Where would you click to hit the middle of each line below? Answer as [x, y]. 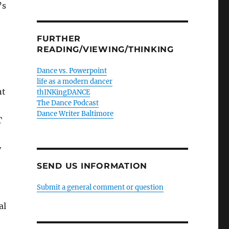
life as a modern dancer [74, 82]
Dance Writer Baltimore [75, 114]
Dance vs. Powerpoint [72, 71]
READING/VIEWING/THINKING [105, 49]
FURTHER [59, 39]
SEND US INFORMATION [92, 166]
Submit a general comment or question [100, 187]
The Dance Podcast [67, 103]
